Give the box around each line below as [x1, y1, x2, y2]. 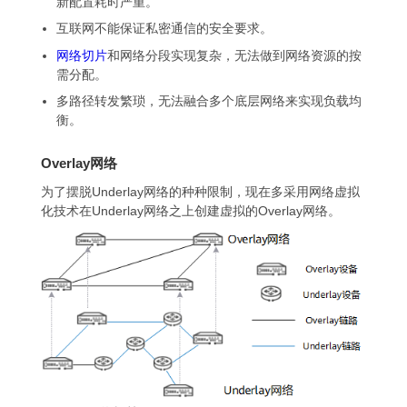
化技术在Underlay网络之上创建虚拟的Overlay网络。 [41, 203, 341, 218]
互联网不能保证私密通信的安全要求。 [55, 21, 273, 36]
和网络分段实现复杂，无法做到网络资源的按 [106, 47, 362, 63]
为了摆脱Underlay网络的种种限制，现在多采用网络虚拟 [41, 184, 360, 199]
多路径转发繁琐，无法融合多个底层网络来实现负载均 [55, 93, 362, 108]
